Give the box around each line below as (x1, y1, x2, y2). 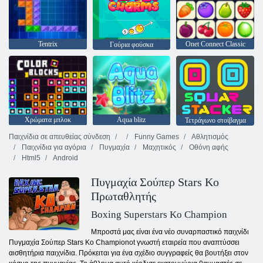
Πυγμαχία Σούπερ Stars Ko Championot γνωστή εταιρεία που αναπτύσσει (9, 238, 240, 247)
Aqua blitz (117, 115, 146, 124)
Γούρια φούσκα (109, 41, 153, 49)
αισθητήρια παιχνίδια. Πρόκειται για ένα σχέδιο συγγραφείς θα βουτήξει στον (9, 249, 248, 258)
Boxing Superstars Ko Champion (91, 209, 227, 221)
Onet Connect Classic (185, 40, 245, 49)
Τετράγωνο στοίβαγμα (184, 116, 246, 125)
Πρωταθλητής (91, 190, 156, 203)
